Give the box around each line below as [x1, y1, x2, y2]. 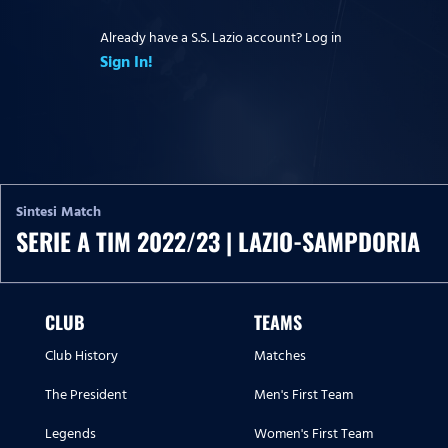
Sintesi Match [16, 200, 101, 224]
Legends [45, 422, 96, 446]
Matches [254, 344, 306, 368]
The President [45, 383, 127, 407]
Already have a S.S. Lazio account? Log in [100, 25, 342, 49]
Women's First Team [254, 422, 373, 446]
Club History [45, 344, 118, 368]
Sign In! [100, 48, 153, 75]
